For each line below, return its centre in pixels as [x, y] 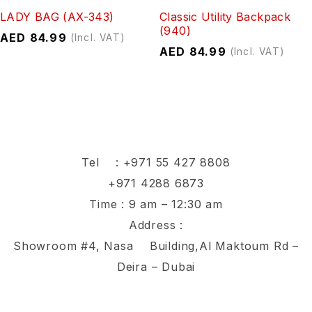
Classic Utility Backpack [225, 16]
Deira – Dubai [156, 266]
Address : [156, 225]
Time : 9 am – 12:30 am [156, 204]
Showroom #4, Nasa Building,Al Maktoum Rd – [156, 245]
